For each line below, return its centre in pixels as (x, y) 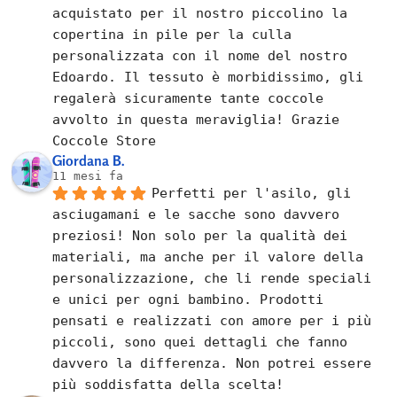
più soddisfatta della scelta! (168, 384)
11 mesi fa (88, 175)
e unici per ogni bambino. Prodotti (188, 299)
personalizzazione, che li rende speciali (212, 278)
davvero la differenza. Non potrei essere (212, 363)
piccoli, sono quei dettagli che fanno (200, 342)
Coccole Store (105, 140)
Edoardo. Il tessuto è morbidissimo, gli (208, 77)
